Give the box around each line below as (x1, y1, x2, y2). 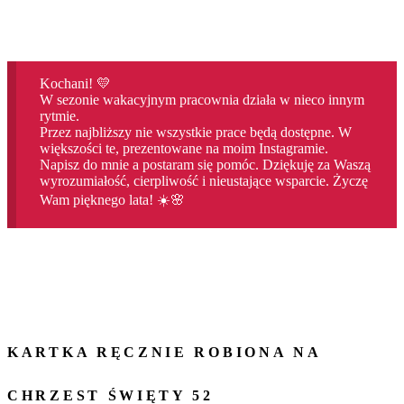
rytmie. (39, 107, 79, 124)
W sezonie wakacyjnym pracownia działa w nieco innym (39, 91, 364, 107)
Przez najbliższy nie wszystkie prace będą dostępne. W (39, 124, 352, 140)
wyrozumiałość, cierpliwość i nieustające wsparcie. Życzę (39, 172, 368, 188)
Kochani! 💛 (39, 75, 111, 91)
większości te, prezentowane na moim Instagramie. (39, 140, 328, 156)
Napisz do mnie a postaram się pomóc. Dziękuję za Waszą (39, 156, 371, 172)
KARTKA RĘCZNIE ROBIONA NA (7, 344, 321, 360)
